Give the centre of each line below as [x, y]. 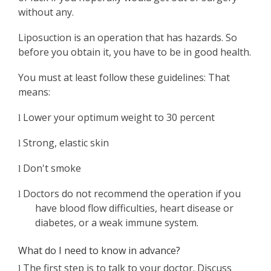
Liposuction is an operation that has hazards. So [128, 38]
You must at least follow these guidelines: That [124, 78]
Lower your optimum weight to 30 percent [119, 118]
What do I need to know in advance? [99, 251]
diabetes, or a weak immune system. [117, 223]
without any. [46, 12]
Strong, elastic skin [66, 143]
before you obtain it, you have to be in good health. [135, 52]
